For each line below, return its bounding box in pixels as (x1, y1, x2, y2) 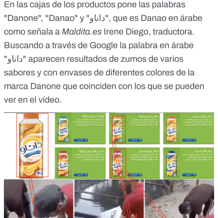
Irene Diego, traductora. (102, 26, 195, 36)
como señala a (4, 26, 62, 36)
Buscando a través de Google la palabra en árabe (4, 40, 194, 50)
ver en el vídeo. (4, 94, 62, 105)
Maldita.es (62, 26, 102, 36)
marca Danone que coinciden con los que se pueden (4, 81, 204, 91)
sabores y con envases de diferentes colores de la (4, 67, 195, 77)
